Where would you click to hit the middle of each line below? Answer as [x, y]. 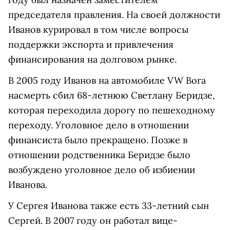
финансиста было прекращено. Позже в [98, 140]
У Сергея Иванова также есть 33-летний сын [109, 206]
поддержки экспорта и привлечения [91, 44]
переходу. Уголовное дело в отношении [99, 125]
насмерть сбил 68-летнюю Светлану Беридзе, [112, 95]
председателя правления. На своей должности [114, 15]
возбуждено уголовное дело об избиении [102, 170]
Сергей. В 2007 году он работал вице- [93, 221]
